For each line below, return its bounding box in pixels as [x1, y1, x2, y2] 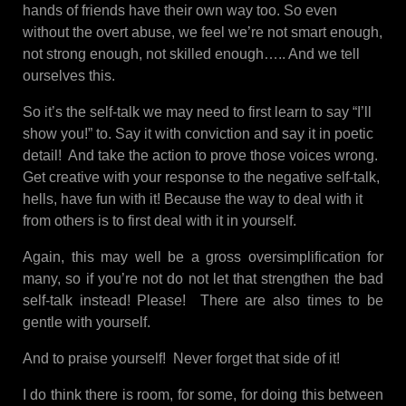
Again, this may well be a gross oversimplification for [23, 249, 383, 266]
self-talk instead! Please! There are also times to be [23, 293, 383, 309]
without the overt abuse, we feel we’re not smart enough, [23, 24, 382, 41]
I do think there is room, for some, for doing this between [23, 387, 383, 403]
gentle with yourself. [23, 314, 150, 331]
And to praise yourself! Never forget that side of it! [23, 351, 340, 367]
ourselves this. [23, 68, 115, 84]
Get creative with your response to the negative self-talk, [23, 169, 380, 186]
